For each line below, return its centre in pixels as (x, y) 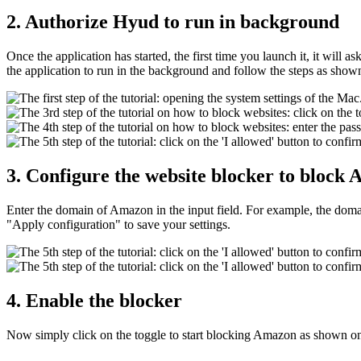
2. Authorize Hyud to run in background (173, 22)
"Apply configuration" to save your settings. (118, 224)
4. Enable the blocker (94, 300)
